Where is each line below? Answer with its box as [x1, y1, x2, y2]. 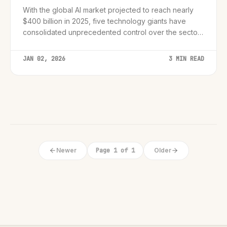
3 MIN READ [169, 55, 204, 63]
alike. [23, 50, 40, 59]
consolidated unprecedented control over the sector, [23, 28, 202, 36]
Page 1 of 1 [95, 146, 135, 155]
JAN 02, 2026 [23, 55, 65, 63]
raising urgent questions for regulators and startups [23, 39, 194, 48]
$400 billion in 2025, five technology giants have [23, 17, 186, 25]
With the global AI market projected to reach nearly [23, 6, 194, 14]
